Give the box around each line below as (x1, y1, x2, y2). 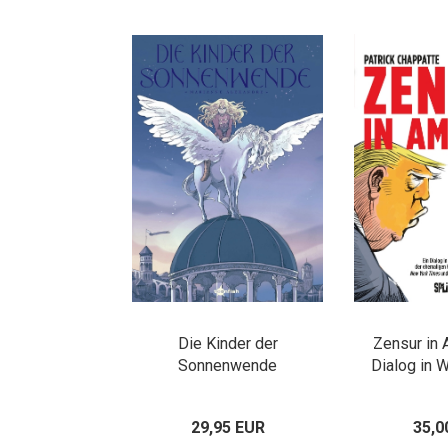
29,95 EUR (190, 418, 265, 437)
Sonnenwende (178, 356, 277, 375)
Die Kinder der (177, 334, 278, 353)
